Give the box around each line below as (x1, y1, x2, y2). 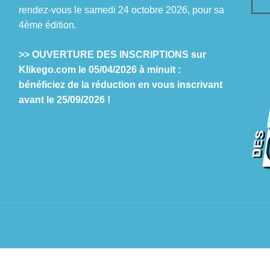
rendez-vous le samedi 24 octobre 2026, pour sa (18, 5, 224, 15)
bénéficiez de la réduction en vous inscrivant (18, 80, 222, 90)
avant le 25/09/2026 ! (18, 95, 110, 105)
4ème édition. (18, 20, 77, 30)
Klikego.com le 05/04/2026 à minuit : (18, 64, 181, 75)
